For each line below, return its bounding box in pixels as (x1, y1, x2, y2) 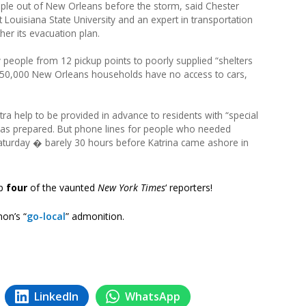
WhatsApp (125, 288, 180, 304)
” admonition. (66, 209, 124, 223)
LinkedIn (34, 288, 79, 304)
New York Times (98, 180, 165, 194)
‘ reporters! (165, 180, 212, 194)
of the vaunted (27, 180, 98, 194)
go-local (27, 209, 66, 223)
